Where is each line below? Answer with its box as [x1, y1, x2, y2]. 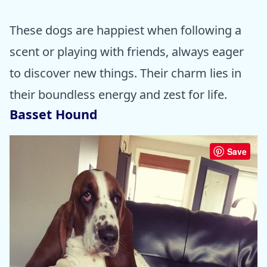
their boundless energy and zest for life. [10, 86, 227, 103]
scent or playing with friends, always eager [10, 43, 244, 60]
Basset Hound [10, 105, 98, 123]
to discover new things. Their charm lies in [10, 64, 241, 81]
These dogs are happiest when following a [10, 21, 241, 38]
